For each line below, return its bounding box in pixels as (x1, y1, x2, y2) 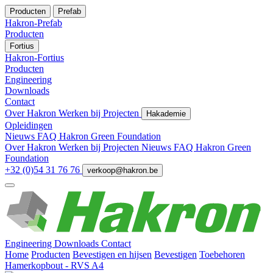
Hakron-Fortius (5, 52, 64, 63)
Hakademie (146, 109, 186, 118)
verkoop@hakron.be (87, 166, 158, 175)
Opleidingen (5, 120, 52, 130)
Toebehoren (199, 249, 245, 260)
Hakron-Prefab (5, 18, 62, 28)
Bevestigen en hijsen (73, 249, 152, 260)
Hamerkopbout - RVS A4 (5, 260, 104, 271)
